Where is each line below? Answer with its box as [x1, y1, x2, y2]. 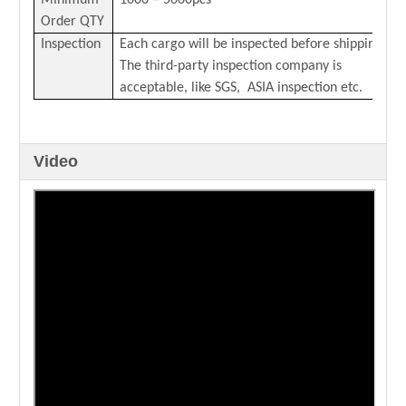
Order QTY [41, 14, 104, 29]
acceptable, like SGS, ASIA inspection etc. [120, 81, 362, 95]
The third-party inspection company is [120, 59, 342, 73]
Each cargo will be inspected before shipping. [120, 37, 386, 52]
